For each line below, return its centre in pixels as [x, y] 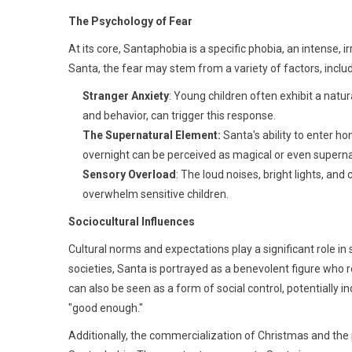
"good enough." [106, 308]
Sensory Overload [129, 174]
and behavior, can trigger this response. [179, 115]
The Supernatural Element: [153, 135]
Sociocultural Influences [132, 222]
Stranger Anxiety [126, 96]
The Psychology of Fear [130, 21]
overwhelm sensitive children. [156, 194]
